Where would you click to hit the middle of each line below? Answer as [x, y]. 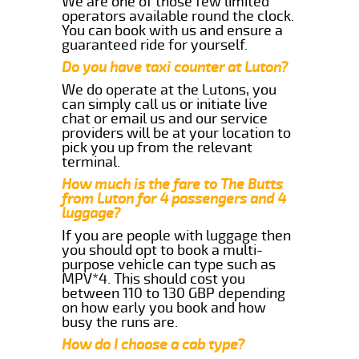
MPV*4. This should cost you [154, 278]
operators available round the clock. [178, 16]
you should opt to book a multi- [163, 250]
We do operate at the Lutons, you [169, 89]
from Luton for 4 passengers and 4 [174, 198]
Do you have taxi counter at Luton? [175, 67]
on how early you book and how [164, 307]
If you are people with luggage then [177, 235]
